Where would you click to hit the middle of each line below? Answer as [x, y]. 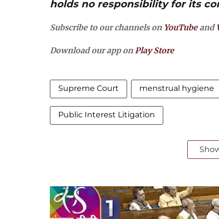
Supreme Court [88, 88]
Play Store [154, 50]
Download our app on [92, 50]
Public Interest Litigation [107, 115]
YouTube [181, 27]
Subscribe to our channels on [107, 27]
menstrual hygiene [177, 88]
